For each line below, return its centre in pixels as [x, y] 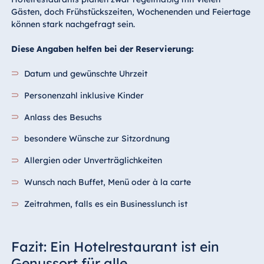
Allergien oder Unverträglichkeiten [93, 161]
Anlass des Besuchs [63, 117]
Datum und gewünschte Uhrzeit [86, 73]
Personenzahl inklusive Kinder [84, 95]
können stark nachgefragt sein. [73, 24]
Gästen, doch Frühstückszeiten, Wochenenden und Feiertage [131, 11]
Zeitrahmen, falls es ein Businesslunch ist [106, 204]
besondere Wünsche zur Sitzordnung [97, 139]
